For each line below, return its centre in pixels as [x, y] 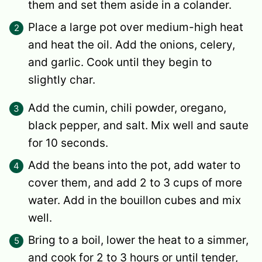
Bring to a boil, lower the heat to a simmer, [138, 240]
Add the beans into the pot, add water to [134, 165]
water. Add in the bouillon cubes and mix [135, 200]
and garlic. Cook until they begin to [120, 62]
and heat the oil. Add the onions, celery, [132, 44]
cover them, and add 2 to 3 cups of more [135, 182]
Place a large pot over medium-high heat [136, 27]
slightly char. [62, 80]
